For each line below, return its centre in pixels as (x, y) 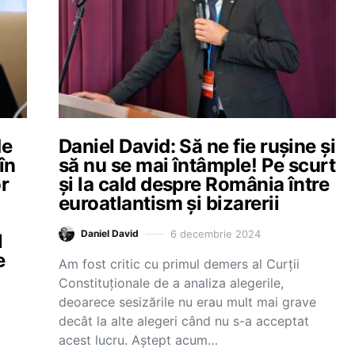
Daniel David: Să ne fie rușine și (197, 146)
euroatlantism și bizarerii (169, 203)
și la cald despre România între (194, 184)
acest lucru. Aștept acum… (138, 340)
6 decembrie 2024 (216, 233)
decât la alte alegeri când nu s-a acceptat (184, 321)
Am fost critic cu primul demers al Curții (179, 264)
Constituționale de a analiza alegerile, (171, 283)
